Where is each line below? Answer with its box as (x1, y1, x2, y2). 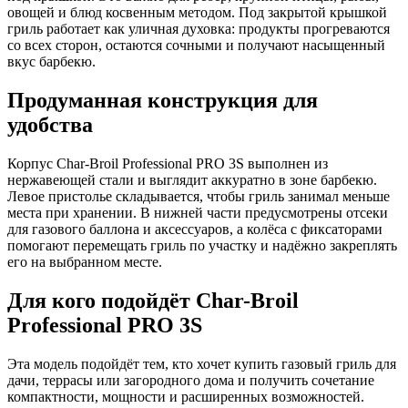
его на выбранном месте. (7, 253, 162, 270)
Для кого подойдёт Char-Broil (7, 288, 299, 312)
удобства (7, 112, 93, 137)
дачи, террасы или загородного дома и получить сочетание (7, 372, 374, 388)
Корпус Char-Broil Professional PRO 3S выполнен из (7, 155, 328, 171)
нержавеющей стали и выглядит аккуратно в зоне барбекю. (7, 171, 377, 188)
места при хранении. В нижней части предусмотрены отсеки (7, 204, 388, 220)
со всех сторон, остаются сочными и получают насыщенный (7, 36, 385, 53)
